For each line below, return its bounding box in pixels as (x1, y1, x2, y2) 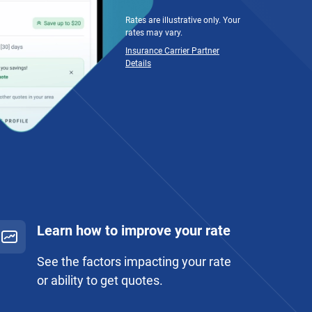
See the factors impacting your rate (36, 254, 231, 269)
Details (125, 58, 151, 69)
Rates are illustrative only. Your (125, 15, 240, 26)
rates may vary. (125, 28, 182, 38)
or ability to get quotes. (36, 273, 163, 288)
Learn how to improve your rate (36, 222, 231, 239)
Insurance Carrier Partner (125, 46, 219, 56)
